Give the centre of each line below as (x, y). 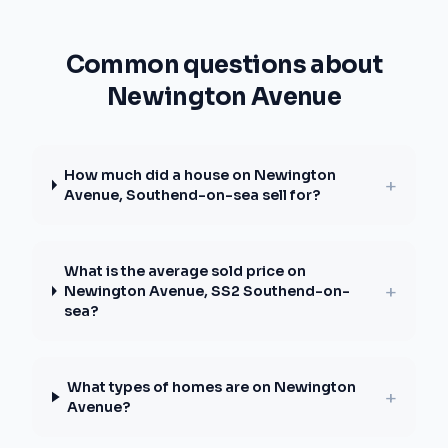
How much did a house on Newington (200, 175)
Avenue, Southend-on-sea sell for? (192, 195)
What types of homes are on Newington (212, 387)
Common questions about (224, 65)
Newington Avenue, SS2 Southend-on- (207, 291)
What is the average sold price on (185, 271)
